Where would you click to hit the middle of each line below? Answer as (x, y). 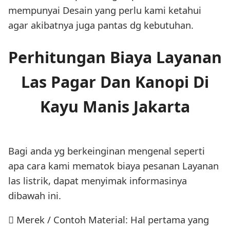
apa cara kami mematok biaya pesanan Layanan (113, 165)
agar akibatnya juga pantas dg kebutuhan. (101, 25)
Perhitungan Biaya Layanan (115, 57)
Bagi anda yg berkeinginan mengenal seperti (107, 150)
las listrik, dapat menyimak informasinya (98, 180)
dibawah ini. (35, 195)
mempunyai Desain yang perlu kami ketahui (105, 10)
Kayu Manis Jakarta (115, 106)
